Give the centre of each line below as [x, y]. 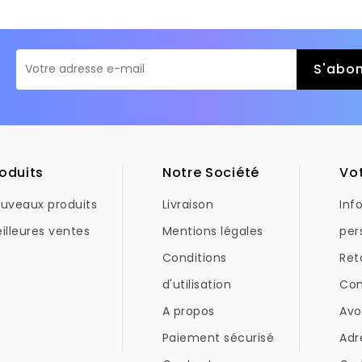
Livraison [188, 204]
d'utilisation [197, 284]
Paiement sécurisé [218, 337]
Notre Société [210, 172]
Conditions [194, 257]
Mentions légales [213, 231]
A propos [188, 311]
